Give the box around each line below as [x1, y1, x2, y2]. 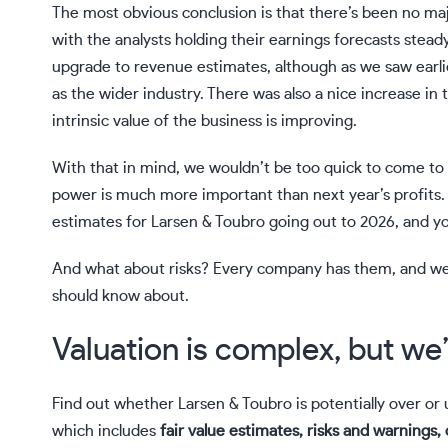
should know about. [52, 288, 189, 305]
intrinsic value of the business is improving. [52, 113, 357, 130]
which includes [52, 423, 160, 440]
